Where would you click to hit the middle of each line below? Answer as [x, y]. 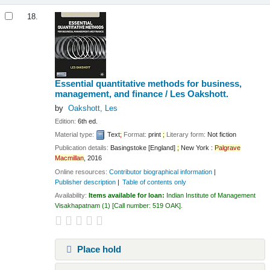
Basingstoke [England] [144, 148]
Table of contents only [154, 182]
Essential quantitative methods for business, [149, 84]
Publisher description [86, 182]
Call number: [133, 206]
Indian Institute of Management [211, 196]
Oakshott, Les [93, 109]
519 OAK [166, 206]
